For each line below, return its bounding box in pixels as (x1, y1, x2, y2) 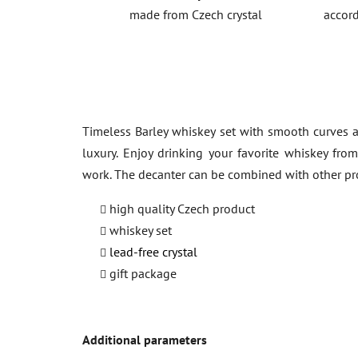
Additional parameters (82, 331, 207, 348)
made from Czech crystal (129, 6, 263, 22)
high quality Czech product (109, 200, 255, 217)
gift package (109, 265, 177, 281)
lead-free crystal (109, 243, 197, 260)
